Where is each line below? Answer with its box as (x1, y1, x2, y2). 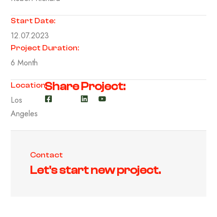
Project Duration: (11, 43, 79, 52)
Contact (30, 150, 63, 159)
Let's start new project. (30, 163, 161, 177)
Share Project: (45, 79, 126, 93)
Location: (11, 80, 47, 90)
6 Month (11, 57, 38, 68)
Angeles (11, 108, 38, 119)
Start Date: (11, 16, 55, 25)
